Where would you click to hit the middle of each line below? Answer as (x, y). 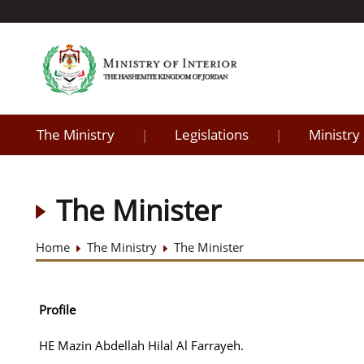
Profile (57, 310)
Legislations (212, 134)
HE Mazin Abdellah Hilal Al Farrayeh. (141, 345)
